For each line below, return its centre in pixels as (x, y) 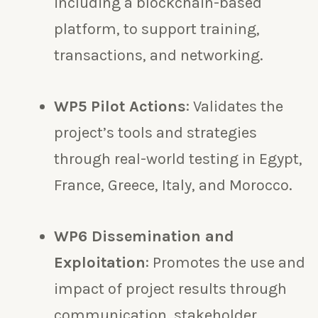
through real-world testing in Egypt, (178, 159)
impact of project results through (170, 289)
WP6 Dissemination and (144, 237)
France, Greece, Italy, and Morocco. (173, 186)
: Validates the (235, 107)
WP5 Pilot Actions (120, 107)
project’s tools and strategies (155, 133)
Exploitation (100, 263)
